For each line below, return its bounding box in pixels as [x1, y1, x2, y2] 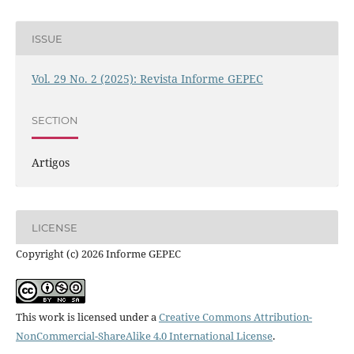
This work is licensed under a [15, 310, 159, 325]
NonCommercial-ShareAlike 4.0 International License [15, 329, 273, 344]
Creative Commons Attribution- [158, 310, 312, 325]
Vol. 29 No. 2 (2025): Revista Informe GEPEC [31, 71, 263, 87]
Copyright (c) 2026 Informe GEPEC [15, 247, 181, 262]
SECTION [31, 113, 78, 126]
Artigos [31, 155, 70, 171]
